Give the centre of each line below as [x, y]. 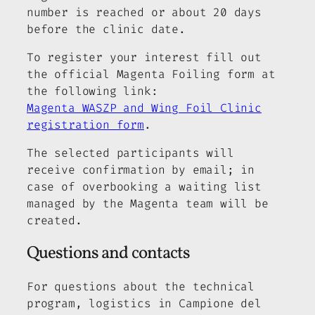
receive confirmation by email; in [141, 170]
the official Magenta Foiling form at [151, 75]
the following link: [92, 91]
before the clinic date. [106, 29]
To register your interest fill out [144, 58]
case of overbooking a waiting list [144, 187]
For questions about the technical [141, 286]
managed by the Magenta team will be [148, 204]
